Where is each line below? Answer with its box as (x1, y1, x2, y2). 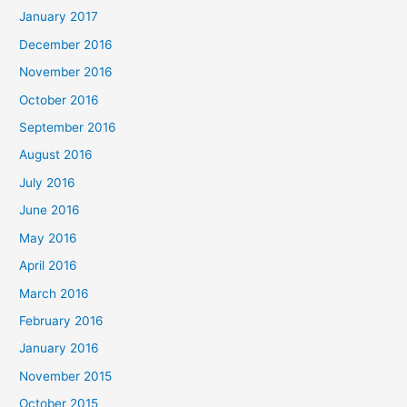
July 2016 (19, 174, 76, 190)
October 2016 (19, 92, 100, 107)
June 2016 (19, 203, 81, 218)
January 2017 (19, 9, 99, 25)
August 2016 (19, 147, 94, 163)
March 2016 (19, 285, 90, 301)
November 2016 (19, 65, 114, 80)
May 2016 (19, 230, 78, 245)
